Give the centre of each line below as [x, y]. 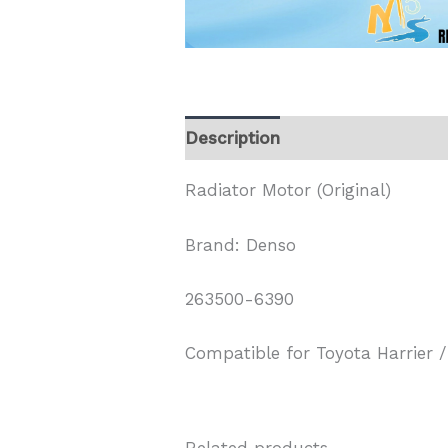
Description [233, 137]
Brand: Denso [241, 244]
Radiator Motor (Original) [288, 190]
